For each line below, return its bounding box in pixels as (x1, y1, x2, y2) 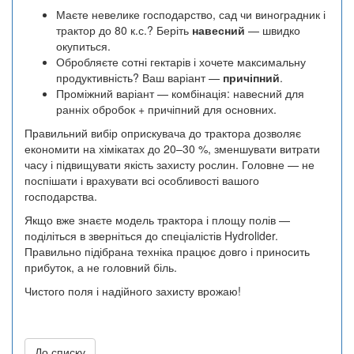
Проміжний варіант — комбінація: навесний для (56, 85, 304, 102)
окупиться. (56, 38, 111, 55)
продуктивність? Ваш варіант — (56, 70, 223, 86)
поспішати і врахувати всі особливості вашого (24, 172, 259, 189)
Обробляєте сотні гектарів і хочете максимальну (56, 54, 306, 70)
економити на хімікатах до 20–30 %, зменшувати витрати (24, 141, 320, 157)
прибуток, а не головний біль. (24, 259, 177, 276)
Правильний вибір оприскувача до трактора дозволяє (24, 125, 301, 141)
